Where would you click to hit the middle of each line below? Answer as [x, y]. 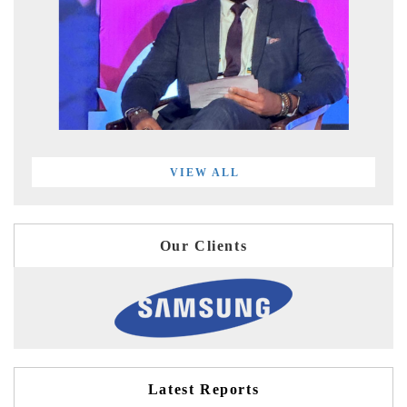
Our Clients [203, 246]
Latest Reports [203, 389]
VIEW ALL [205, 173]
